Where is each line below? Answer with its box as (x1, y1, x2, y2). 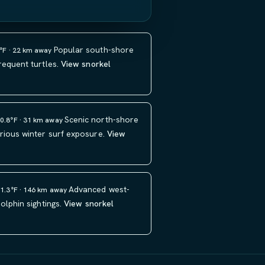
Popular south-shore (53, 44, 134, 55)
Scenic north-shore (64, 114, 139, 125)
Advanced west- (68, 184, 130, 195)
